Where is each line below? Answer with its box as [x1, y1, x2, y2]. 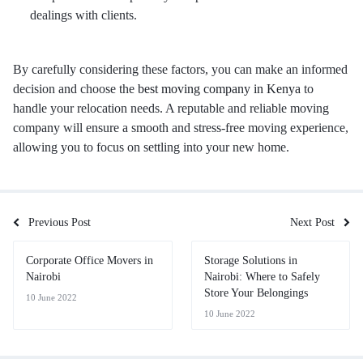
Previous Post [28, 216, 91, 228]
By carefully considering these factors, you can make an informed [13, 62, 348, 76]
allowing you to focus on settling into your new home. [13, 140, 289, 154]
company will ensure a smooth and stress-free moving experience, [13, 121, 348, 135]
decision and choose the [13, 82, 138, 96]
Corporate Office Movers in [26, 254, 153, 267]
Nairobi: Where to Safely [203, 271, 320, 283]
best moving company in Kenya [138, 82, 301, 96]
